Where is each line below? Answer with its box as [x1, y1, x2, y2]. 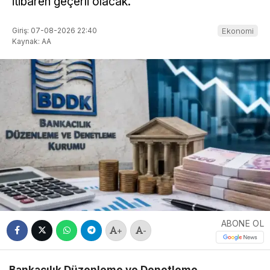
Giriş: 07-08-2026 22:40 [12, 25, 97, 35]
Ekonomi [222, 25, 254, 36]
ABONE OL [221, 218, 264, 229]
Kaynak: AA [12, 36, 51, 46]
